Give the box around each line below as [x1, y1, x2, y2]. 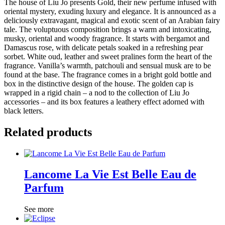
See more [24, 205, 54, 214]
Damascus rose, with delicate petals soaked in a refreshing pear [4, 43, 203, 52]
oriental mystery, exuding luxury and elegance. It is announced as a [4, 7, 216, 16]
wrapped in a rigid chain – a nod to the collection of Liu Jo [4, 88, 189, 97]
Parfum [24, 181, 64, 195]
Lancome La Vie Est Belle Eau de [24, 168, 196, 181]
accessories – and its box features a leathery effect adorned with [4, 97, 204, 106]
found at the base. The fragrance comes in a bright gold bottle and [4, 70, 211, 79]
